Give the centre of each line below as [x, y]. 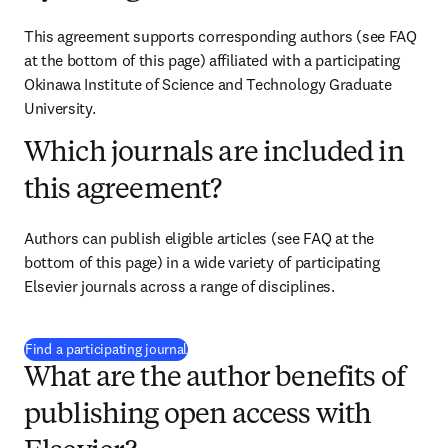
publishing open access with [198, 416]
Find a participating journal [106, 349]
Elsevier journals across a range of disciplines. [179, 286]
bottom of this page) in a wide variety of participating [202, 262]
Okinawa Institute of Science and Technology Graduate [208, 84]
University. [60, 108]
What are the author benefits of [214, 379]
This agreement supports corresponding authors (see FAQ [220, 36]
